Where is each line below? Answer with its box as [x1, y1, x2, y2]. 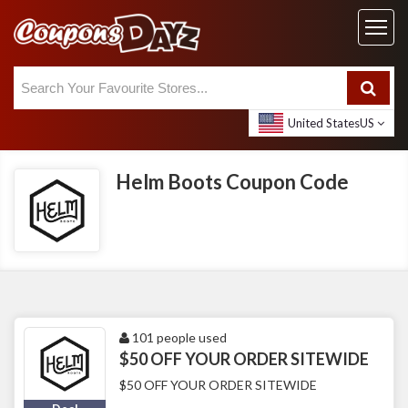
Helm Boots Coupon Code [116, 169, 349, 195]
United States [288, 116, 360, 131]
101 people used [129, 330, 227, 346]
